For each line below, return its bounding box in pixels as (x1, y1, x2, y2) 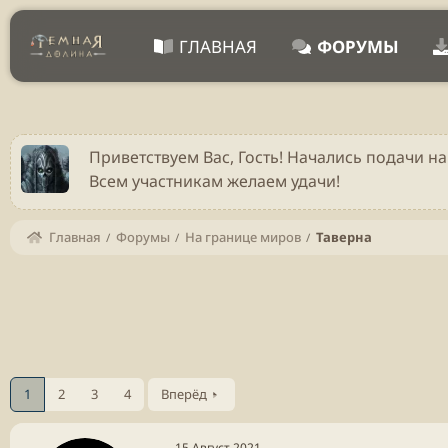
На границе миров (184, 228, 301, 246)
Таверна (315, 228, 372, 246)
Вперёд (161, 384, 207, 403)
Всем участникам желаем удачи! (89, 170, 340, 192)
